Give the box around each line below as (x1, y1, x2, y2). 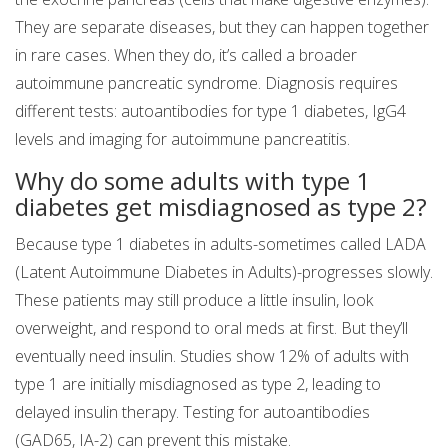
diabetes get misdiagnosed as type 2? (15, 190, 427, 224)
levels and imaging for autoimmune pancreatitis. (15, 128, 350, 151)
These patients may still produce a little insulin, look (15, 289, 373, 312)
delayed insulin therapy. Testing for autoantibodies (15, 401, 370, 424)
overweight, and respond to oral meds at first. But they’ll (15, 317, 408, 340)
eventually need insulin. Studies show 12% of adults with (15, 345, 409, 368)
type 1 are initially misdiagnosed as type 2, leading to (15, 373, 381, 396)
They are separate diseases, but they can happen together (15, 16, 429, 39)
